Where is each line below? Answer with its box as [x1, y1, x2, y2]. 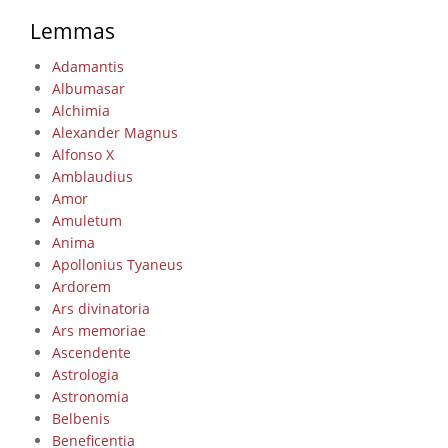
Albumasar [51, 78, 125, 98]
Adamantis [51, 56, 124, 76]
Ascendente [51, 342, 131, 362]
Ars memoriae [51, 320, 146, 340]
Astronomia [51, 386, 129, 406]
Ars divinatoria [51, 298, 150, 318]
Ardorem [51, 276, 111, 296]
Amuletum [51, 210, 122, 230]
